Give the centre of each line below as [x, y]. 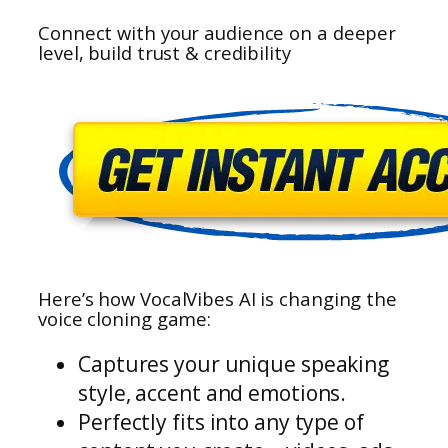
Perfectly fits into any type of [221, 421]
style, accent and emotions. [212, 392]
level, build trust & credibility [164, 52]
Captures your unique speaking [234, 363]
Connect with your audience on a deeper [217, 32]
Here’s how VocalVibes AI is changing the [217, 298]
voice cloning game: [125, 318]
